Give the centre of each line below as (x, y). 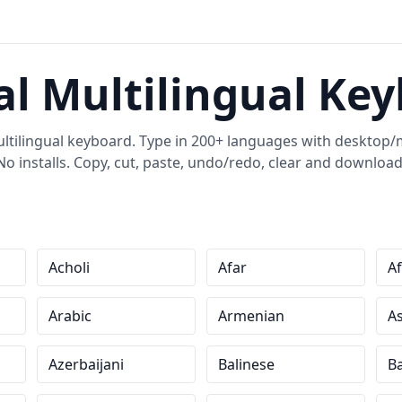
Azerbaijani (87, 364)
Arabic (70, 316)
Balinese (246, 364)
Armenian (251, 316)
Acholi (70, 267)
